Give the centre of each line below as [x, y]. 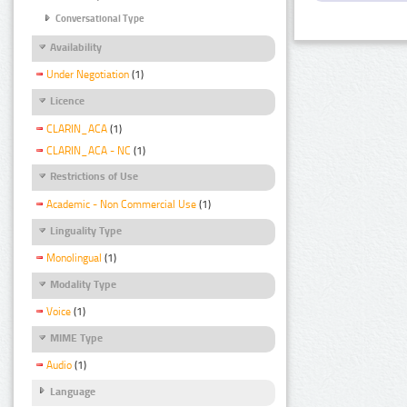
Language [73, 392]
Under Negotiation [88, 75]
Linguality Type [86, 230]
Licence [67, 101]
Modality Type [83, 284]
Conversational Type [100, 18]
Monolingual [74, 258]
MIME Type [76, 338]
